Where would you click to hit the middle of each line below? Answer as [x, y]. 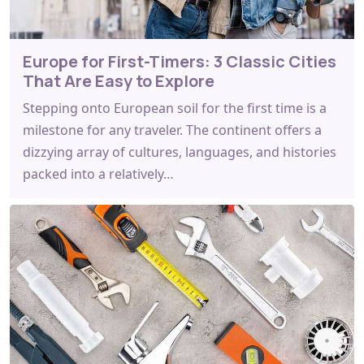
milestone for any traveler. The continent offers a [172, 130]
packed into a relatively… [98, 173]
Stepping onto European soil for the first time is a [175, 108]
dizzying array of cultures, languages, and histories [180, 152]
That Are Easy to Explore [119, 80]
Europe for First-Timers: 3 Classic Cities [180, 61]
